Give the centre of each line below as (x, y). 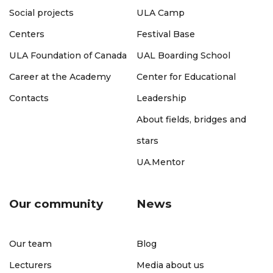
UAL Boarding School (183, 55)
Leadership (161, 98)
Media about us (170, 265)
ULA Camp (161, 12)
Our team (30, 243)
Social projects (41, 12)
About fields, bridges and (191, 119)
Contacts (29, 98)
